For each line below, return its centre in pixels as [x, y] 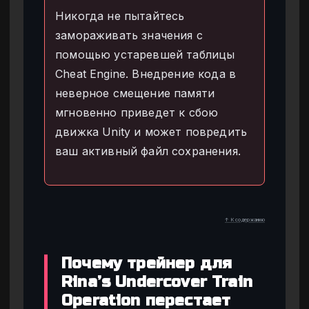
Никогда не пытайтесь [120, 16]
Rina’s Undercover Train [157, 282]
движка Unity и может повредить [151, 131]
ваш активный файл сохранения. [148, 151]
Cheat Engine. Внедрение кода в [146, 73]
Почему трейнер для [147, 263]
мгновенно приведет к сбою [137, 112]
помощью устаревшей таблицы [145, 54]
